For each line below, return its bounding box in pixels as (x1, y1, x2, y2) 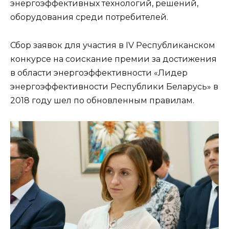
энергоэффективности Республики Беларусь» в (10, 81, 218, 91)
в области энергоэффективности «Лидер (10, 67, 188, 78)
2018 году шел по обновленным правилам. (10, 95, 194, 105)
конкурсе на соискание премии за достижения (10, 54, 217, 64)
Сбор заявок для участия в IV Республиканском (10, 40, 215, 50)
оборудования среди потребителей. (10, 12, 168, 22)
